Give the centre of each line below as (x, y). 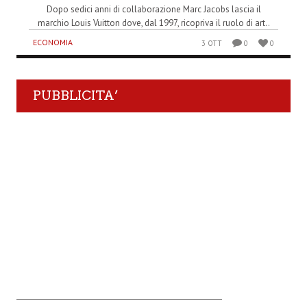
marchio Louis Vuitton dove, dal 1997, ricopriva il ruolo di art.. (153, 23)
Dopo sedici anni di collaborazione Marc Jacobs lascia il (153, 10)
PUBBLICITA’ (76, 96)
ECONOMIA (53, 42)
